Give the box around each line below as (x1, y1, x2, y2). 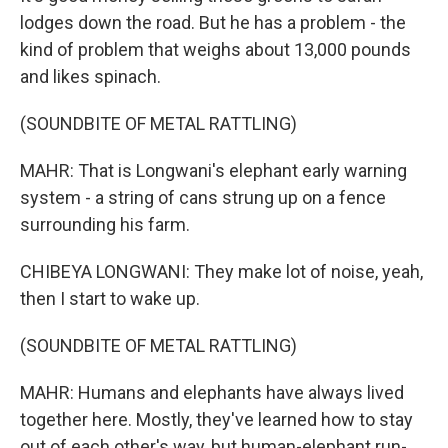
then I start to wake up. (20, 287, 200, 309)
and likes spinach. (20, 65, 161, 87)
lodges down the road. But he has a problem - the (20, 11, 406, 33)
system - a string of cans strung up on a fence (20, 186, 386, 208)
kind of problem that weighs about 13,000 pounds (20, 38, 411, 60)
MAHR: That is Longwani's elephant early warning (20, 159, 407, 181)
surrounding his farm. (20, 213, 190, 235)
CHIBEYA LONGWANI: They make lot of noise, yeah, (20, 260, 423, 282)
